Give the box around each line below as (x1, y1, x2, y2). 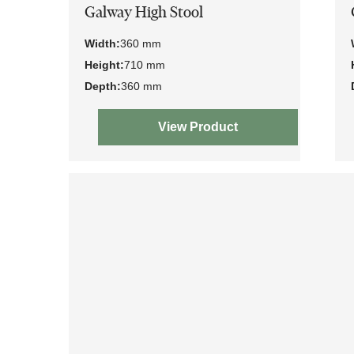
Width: (85, 36, 120, 50)
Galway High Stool (85, 2, 203, 21)
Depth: (85, 79, 121, 92)
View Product (157, 119, 238, 134)
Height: (85, 58, 124, 71)
